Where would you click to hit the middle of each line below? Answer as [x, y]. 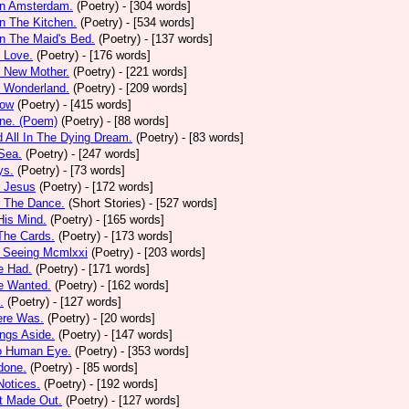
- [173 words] [138, 236]
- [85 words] [107, 367]
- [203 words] [171, 252]
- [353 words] [155, 351]
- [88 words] [138, 121]
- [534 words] [160, 22]
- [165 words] [130, 220]
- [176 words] [116, 55]
